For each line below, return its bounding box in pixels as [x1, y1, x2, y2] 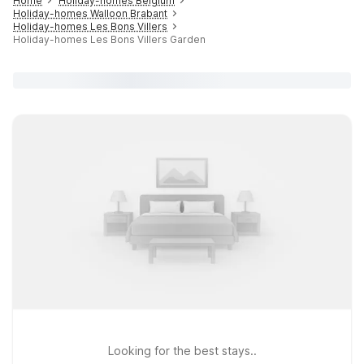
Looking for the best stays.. [107, 344, 257, 357]
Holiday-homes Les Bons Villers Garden [13, 33, 206, 45]
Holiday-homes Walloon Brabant [13, 7, 167, 19]
